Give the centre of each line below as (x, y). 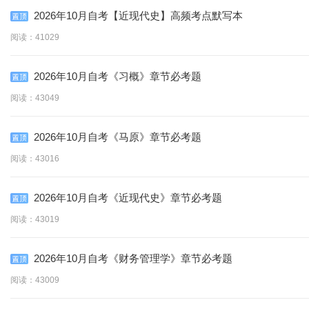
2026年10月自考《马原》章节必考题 (118, 137)
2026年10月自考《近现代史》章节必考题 (128, 198)
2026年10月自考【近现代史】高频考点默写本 (138, 16)
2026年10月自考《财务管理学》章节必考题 (133, 258)
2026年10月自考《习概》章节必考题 (118, 76)
